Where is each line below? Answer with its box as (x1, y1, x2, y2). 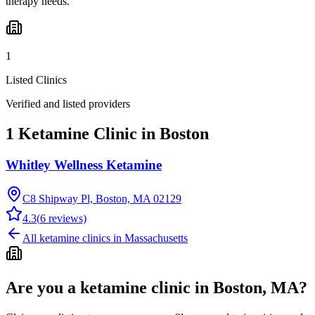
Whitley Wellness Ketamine (6, 157, 162, 172)
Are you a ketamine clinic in (6, 278, 213, 297)
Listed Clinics (6, 73, 67, 86)
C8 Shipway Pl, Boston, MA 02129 (22, 193, 181, 205)
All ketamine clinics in (22, 232, 124, 245)
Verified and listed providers (6, 97, 130, 110)
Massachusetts (124, 232, 188, 245)
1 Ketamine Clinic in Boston (6, 124, 209, 143)
